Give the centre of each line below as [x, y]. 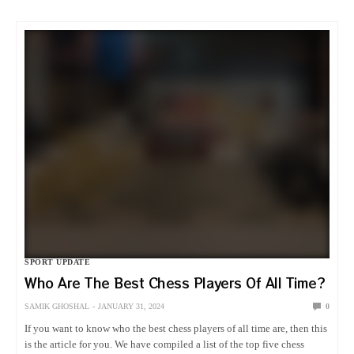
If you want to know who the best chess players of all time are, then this [176, 328]
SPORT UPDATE [57, 262]
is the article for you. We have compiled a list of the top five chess [165, 344]
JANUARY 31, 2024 [131, 306]
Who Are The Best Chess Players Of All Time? [175, 282]
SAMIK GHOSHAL [57, 306]
